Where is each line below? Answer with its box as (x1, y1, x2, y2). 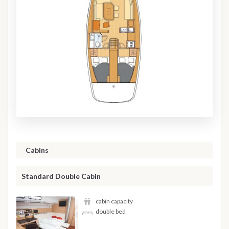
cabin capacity (96, 197, 133, 205)
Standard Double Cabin (21, 171, 101, 180)
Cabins (26, 146, 49, 155)
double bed (96, 207, 126, 215)
